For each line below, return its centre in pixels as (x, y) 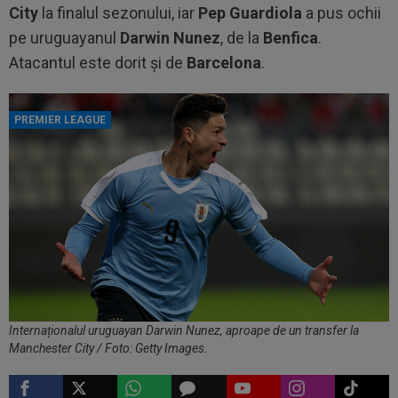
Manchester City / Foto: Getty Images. (108, 348)
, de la (242, 38)
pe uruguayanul (64, 38)
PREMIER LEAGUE (60, 120)
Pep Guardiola (250, 13)
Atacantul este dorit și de (98, 63)
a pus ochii (342, 13)
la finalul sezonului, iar (118, 13)
